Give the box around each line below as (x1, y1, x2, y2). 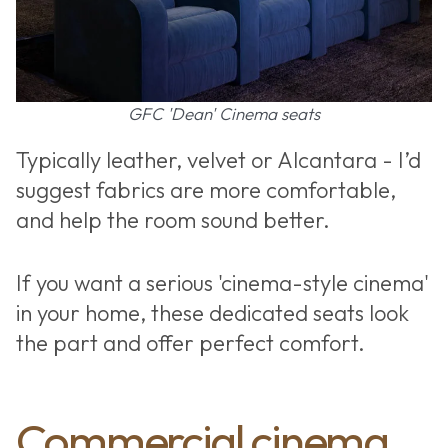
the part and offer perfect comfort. (15, 329, 370, 358)
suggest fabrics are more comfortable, (15, 176, 396, 205)
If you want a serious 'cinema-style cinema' (15, 269, 429, 298)
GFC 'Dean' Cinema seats (128, 103, 320, 125)
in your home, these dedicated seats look (15, 299, 409, 328)
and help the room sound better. (15, 206, 330, 235)
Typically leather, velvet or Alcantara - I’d (15, 146, 421, 175)
